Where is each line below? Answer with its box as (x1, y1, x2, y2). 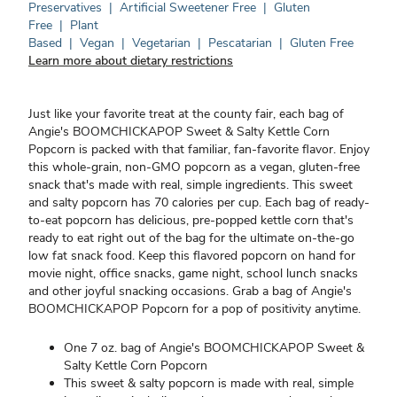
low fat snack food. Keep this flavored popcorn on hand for (28, 247, 355, 264)
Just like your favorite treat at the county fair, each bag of (28, 105, 344, 122)
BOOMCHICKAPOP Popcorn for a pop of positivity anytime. (28, 300, 361, 317)
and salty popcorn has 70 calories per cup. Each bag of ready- (28, 194, 370, 211)
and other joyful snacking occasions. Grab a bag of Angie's (28, 283, 352, 300)
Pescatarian (208, 35, 272, 51)
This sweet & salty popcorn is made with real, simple (64, 375, 354, 392)
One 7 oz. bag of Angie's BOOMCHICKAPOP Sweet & (64, 339, 364, 356)
